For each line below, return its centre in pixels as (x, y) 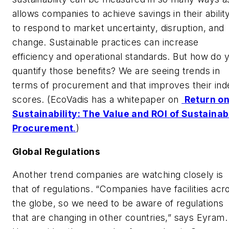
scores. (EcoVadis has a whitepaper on (97, 100)
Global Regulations (56, 151)
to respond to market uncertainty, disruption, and (118, 28)
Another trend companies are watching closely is (118, 175)
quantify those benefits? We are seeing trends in (116, 71)
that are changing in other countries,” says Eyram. (120, 218)
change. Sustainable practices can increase (106, 42)
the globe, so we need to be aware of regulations (118, 203)
